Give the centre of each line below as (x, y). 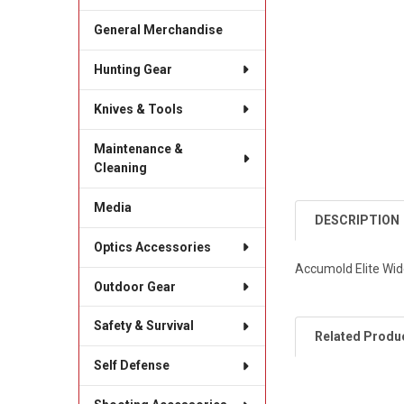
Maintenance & (138, 148)
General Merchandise (158, 29)
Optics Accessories (152, 247)
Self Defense (131, 366)
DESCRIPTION (358, 220)
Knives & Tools (138, 109)
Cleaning (120, 167)
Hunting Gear (133, 69)
